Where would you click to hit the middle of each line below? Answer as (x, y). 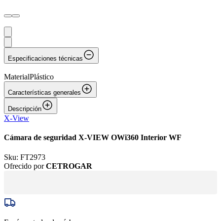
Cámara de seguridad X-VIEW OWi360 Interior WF (93, 138)
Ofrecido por (25, 166)
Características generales (44, 92)
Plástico (42, 77)
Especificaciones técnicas (45, 58)
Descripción (25, 109)
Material (17, 77)
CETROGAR (69, 166)
